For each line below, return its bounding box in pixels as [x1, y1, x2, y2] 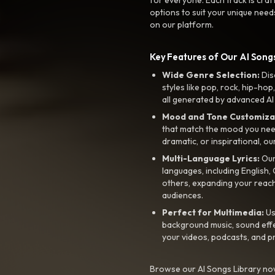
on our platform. [150, 18, 214, 30]
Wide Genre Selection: [162, 69, 260, 80]
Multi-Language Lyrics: [162, 152, 260, 164]
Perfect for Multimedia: [162, 206, 264, 218]
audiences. [162, 189, 203, 201]
